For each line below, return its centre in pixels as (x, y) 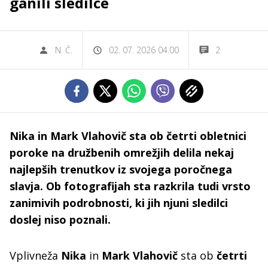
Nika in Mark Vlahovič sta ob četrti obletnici (128, 136)
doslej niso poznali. (60, 220)
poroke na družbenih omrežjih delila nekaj (122, 153)
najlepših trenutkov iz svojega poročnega (121, 169)
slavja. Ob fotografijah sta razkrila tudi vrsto (130, 186)
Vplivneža (35, 255)
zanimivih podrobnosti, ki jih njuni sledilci (119, 203)
